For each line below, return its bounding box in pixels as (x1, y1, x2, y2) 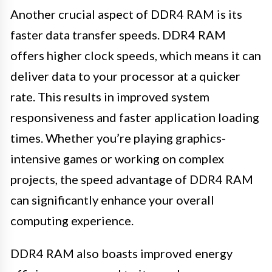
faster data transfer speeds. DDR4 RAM (10, 27, 226, 42)
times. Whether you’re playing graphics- (10, 131, 226, 146)
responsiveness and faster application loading (10, 110, 259, 125)
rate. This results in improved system (10, 89, 209, 104)
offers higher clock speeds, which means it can (10, 48, 261, 63)
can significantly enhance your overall (10, 192, 214, 208)
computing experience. (10, 213, 134, 228)
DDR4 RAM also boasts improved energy (10, 246, 233, 261)
